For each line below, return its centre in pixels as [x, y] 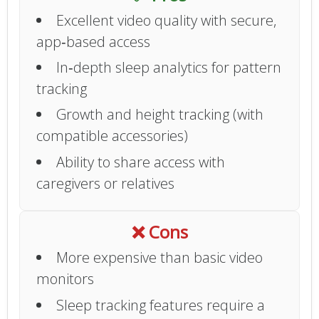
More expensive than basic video [160, 258]
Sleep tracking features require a [161, 305]
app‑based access [94, 41]
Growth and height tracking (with [160, 115]
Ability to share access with [141, 162]
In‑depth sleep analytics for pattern [169, 68]
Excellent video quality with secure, [167, 20]
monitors [66, 279]
